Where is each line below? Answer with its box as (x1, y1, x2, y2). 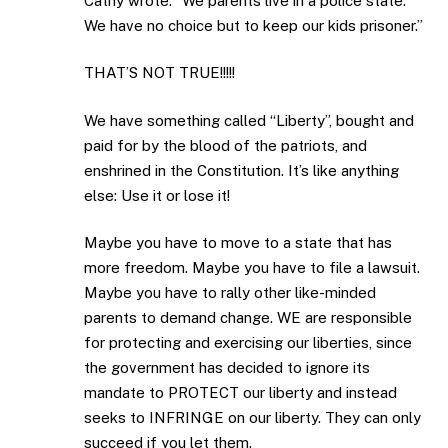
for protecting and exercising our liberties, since (84, 334, 412, 352)
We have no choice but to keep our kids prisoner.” (84, 16, 423, 34)
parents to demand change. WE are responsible (84, 309, 412, 327)
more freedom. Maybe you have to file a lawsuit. (84, 259, 420, 277)
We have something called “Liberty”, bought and (84, 111, 414, 129)
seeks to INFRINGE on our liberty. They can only (84, 409, 421, 427)
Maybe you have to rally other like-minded (84, 284, 376, 302)
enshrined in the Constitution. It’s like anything (84, 161, 399, 179)
